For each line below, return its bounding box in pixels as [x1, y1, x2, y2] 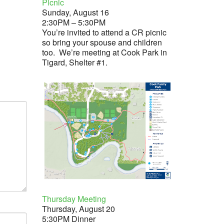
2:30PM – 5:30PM [41, 16, 105, 28]
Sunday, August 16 [41, 6, 109, 18]
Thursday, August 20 [41, 202, 115, 214]
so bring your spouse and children [41, 36, 162, 48]
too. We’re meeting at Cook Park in [41, 46, 167, 58]
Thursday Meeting [41, 192, 106, 204]
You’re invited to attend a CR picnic [41, 26, 166, 38]
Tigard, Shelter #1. [41, 56, 107, 68]
